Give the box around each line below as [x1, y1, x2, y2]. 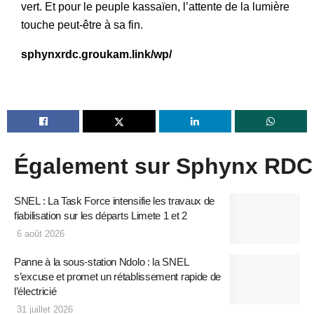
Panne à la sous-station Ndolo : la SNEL [14, 255, 189, 268]
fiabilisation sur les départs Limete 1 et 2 [14, 210, 188, 222]
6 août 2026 [14, 228, 64, 240]
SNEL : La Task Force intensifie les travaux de [14, 195, 215, 207]
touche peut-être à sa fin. [21, 19, 143, 32]
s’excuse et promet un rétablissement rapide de [14, 270, 221, 282]
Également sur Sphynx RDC [14, 153, 313, 179]
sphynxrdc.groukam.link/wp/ [21, 48, 172, 61]
